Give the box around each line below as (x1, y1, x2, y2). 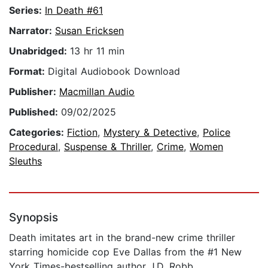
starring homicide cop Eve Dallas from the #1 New (9, 246, 242, 258)
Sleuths (9, 155, 42, 167)
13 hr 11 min (70, 45, 124, 57)
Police (203, 126, 230, 139)
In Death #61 (45, 4, 103, 17)
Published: (9, 106, 61, 118)
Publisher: (9, 86, 59, 98)
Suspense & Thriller (64, 141, 151, 153)
